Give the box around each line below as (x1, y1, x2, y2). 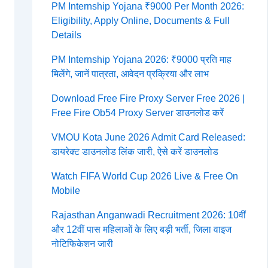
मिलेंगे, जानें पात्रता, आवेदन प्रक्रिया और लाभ (51, 69, 209, 80)
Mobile (51, 185, 80, 196)
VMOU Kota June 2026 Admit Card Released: (51, 132, 245, 143)
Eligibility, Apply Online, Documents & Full (51, 16, 230, 26)
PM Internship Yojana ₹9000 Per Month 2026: (51, 1, 244, 12)
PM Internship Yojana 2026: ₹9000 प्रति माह (51, 54, 232, 65)
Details (51, 30, 81, 41)
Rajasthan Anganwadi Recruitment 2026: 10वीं (51, 210, 246, 221)
